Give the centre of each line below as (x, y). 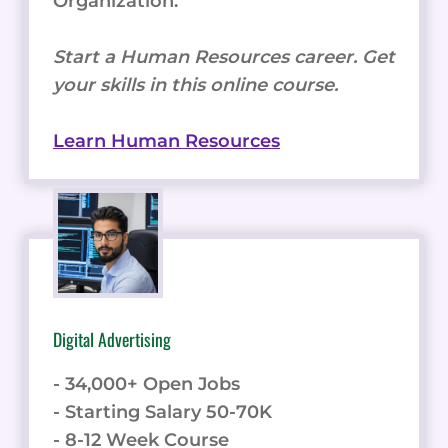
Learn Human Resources (166, 140)
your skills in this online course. (195, 84)
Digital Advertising (112, 338)
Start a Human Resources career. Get (224, 56)
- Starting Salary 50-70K (162, 411)
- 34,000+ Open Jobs (146, 383)
